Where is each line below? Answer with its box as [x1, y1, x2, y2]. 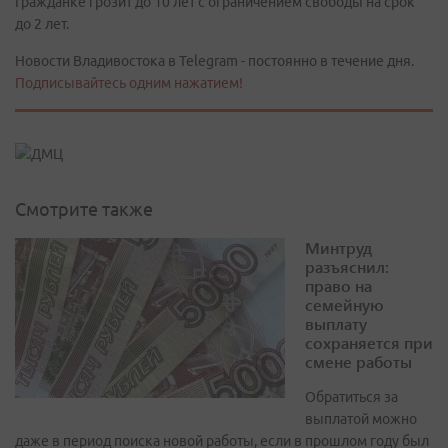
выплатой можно [305, 411, 417, 428]
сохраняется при [305, 332, 433, 354]
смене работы [305, 351, 412, 373]
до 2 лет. [15, 16, 69, 32]
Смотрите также [15, 199, 153, 220]
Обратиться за [305, 389, 398, 406]
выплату [305, 313, 367, 335]
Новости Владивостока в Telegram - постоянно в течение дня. [15, 53, 414, 69]
